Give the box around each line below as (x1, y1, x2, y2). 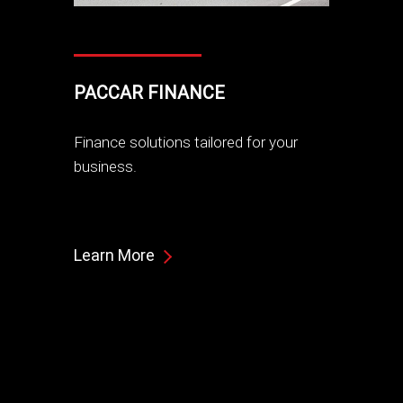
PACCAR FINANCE (74, 81, 226, 104)
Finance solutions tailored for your (74, 132, 299, 153)
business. (74, 157, 138, 177)
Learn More (74, 245, 156, 266)
